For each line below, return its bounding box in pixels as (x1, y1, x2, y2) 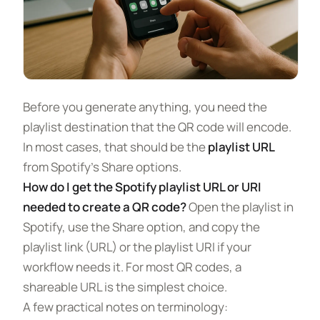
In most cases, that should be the (23, 139, 208, 155)
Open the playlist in (186, 199, 294, 215)
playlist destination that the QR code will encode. (23, 119, 291, 135)
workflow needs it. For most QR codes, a (23, 259, 241, 275)
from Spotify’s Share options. (23, 159, 181, 175)
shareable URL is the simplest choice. (23, 279, 227, 295)
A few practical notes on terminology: (23, 299, 228, 315)
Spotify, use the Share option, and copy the (23, 219, 260, 235)
